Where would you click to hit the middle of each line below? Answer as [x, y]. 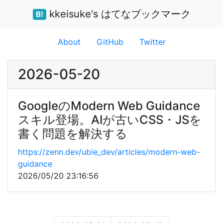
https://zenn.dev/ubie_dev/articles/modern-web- [109, 152]
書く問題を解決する [73, 134]
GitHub [110, 42]
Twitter [152, 42]
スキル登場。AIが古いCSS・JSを [110, 120]
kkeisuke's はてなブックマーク [118, 14]
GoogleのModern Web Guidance [109, 106]
